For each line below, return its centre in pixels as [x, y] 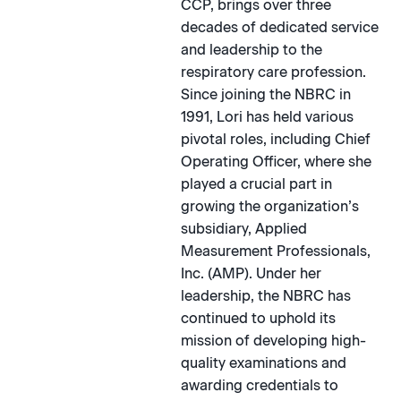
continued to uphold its [258, 319]
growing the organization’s [269, 207]
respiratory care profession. [273, 73]
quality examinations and [263, 363]
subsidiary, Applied [243, 229]
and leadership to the [251, 50]
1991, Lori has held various [267, 117]
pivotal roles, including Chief [275, 140]
